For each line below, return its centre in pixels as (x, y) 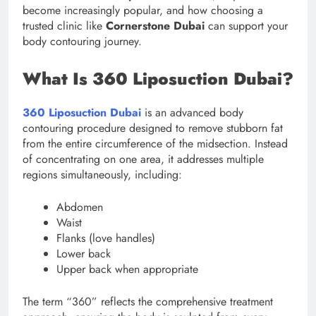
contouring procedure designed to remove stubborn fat (153, 128)
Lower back (84, 253)
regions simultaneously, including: (102, 174)
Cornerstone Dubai (155, 25)
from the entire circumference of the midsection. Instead (155, 143)
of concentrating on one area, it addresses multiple (143, 159)
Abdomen (80, 207)
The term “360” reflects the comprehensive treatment (148, 301)
